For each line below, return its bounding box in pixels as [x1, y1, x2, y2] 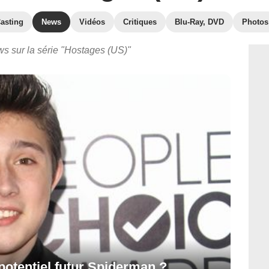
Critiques [123, 17, 157, 26]
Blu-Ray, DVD [175, 17, 224, 26]
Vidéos [79, 17, 105, 26]
